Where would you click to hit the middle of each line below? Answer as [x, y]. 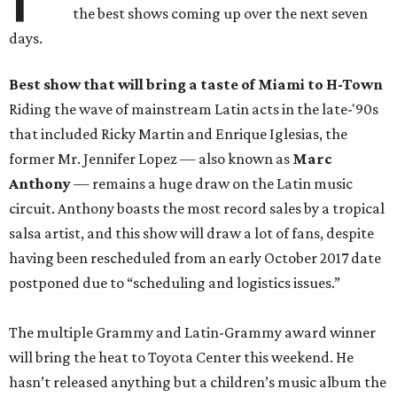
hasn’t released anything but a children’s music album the [198, 382]
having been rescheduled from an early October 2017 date [195, 258]
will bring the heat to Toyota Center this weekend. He [181, 358]
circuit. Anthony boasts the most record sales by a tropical [197, 209]
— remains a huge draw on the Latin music [212, 184]
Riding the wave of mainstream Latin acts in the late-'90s [194, 109]
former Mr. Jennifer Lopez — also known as [151, 159]
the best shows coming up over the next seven [221, 14]
